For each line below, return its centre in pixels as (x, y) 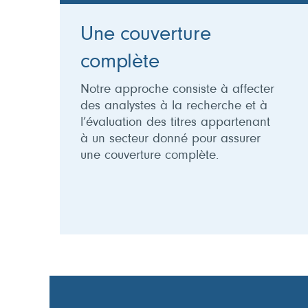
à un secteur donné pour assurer (170, 139)
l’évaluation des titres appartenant (175, 122)
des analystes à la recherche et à (174, 106)
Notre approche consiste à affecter (177, 89)
